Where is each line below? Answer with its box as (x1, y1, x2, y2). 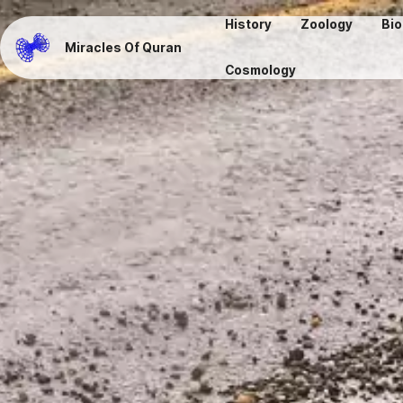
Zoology (300, 17, 354, 31)
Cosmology (225, 63, 297, 77)
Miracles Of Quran (65, 40, 183, 55)
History (225, 17, 273, 31)
